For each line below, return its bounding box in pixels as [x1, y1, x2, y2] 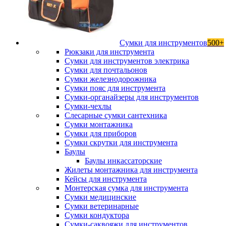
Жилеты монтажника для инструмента [65, 165, 198, 174]
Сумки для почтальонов [65, 66, 147, 74]
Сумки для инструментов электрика [65, 56, 189, 65]
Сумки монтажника [65, 120, 133, 129]
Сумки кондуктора [65, 211, 129, 219]
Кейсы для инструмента [65, 175, 147, 183]
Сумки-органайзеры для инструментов [65, 93, 199, 101]
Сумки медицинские [65, 193, 136, 201]
